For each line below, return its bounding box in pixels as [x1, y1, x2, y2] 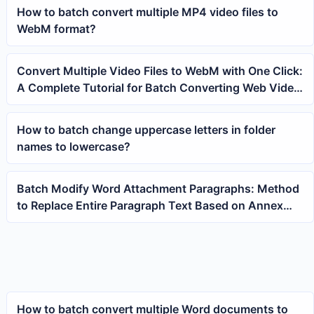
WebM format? [17, 21, 97, 36]
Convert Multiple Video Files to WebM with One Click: [17, 63, 303, 78]
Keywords [17, 214, 71, 229]
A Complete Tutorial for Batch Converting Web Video [17, 80, 301, 95]
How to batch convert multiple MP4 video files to [17, 4, 279, 19]
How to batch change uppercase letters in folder [17, 122, 276, 137]
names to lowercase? [17, 139, 131, 153]
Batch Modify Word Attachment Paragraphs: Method [17, 181, 300, 196]
